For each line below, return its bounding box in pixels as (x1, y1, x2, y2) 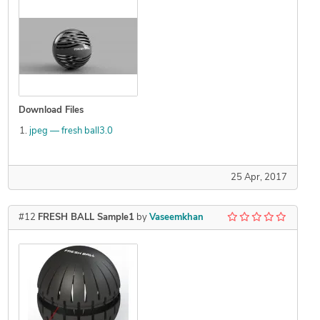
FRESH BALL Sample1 (37, 213, 134, 223)
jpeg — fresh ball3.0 (29, 126, 113, 136)
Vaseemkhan (149, 213, 204, 223)
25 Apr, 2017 (230, 173, 287, 183)
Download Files (18, 106, 84, 116)
